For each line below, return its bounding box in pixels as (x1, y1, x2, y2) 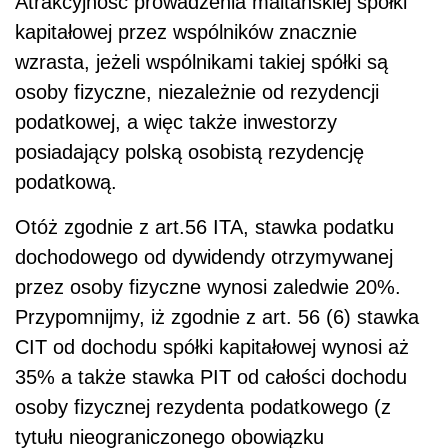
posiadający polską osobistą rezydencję (15, 140, 364, 163)
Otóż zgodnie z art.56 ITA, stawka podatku (15, 215, 394, 238)
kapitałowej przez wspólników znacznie (15, 20, 357, 43)
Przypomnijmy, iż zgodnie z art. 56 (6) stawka (15, 305, 419, 328)
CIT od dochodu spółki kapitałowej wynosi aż (15, 335, 409, 358)
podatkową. (15, 170, 117, 193)
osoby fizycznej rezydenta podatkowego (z (15, 395, 391, 418)
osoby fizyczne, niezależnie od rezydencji (15, 80, 379, 103)
